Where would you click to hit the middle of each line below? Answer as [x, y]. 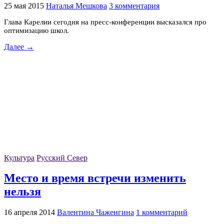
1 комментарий [162, 212]
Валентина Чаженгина [95, 212]
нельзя [22, 192]
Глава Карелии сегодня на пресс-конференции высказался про [105, 22]
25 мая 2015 [24, 5]
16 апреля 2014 [29, 212]
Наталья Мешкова [76, 5]
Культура [19, 157]
